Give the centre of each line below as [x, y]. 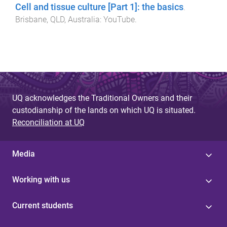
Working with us [41, 180]
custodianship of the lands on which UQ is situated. [104, 110]
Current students [43, 206]
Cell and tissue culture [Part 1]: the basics [99, 7]
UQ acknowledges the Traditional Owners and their [102, 98]
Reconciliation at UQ [48, 123]
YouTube [119, 19]
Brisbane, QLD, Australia [58, 19]
